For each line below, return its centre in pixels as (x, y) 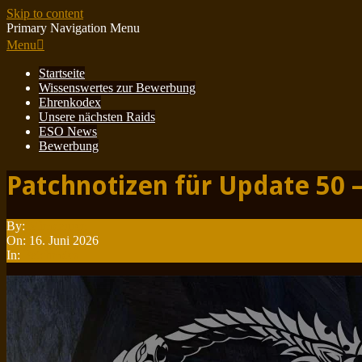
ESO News (68, 131)
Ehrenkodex (70, 102)
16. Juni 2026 (64, 240)
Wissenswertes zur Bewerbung (117, 88)
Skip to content (45, 13)
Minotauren (58, 225)
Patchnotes (51, 255)
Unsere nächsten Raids (97, 117)
